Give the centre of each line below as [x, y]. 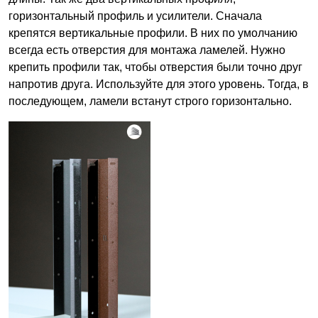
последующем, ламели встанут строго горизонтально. [150, 102]
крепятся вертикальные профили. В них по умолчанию [153, 33]
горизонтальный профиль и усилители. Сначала [135, 16]
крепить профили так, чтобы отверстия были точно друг [155, 67]
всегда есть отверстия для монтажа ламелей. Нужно [147, 50]
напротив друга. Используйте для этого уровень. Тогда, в [159, 84]
